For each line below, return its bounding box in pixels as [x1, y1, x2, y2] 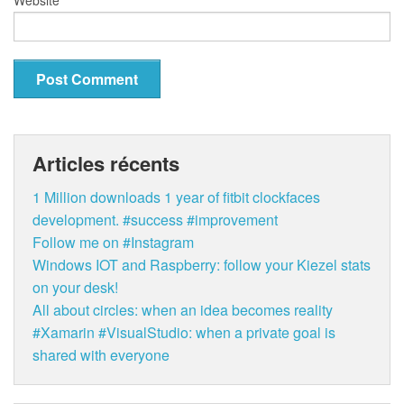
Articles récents [32, 148, 179, 178]
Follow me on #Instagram [32, 231, 194, 252]
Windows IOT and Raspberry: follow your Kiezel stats [32, 253, 371, 275]
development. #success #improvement [32, 208, 278, 230]
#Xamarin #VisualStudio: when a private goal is [32, 321, 335, 343]
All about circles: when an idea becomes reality [32, 298, 333, 320]
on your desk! [32, 276, 118, 298]
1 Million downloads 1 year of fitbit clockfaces [32, 186, 320, 207]
